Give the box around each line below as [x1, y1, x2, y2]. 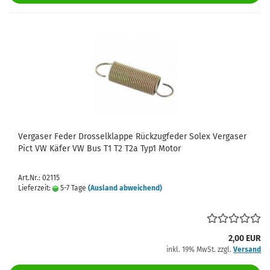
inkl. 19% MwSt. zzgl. [166, 245, 233, 254]
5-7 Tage [58, 184, 86, 192]
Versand [233, 245, 261, 254]
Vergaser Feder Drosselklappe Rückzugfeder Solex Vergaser [18, 131, 246, 142]
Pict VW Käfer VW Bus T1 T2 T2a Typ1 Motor [18, 143, 181, 154]
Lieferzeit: [18, 184, 52, 192]
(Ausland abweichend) [88, 184, 162, 192]
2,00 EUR [228, 233, 261, 243]
